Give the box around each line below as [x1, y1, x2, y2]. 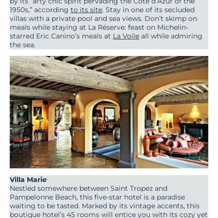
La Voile [113, 31, 139, 40]
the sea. [10, 40, 36, 49]
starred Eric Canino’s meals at [10, 31, 113, 40]
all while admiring [139, 31, 202, 40]
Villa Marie [10, 175, 47, 184]
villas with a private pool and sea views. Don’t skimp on [10, 14, 197, 23]
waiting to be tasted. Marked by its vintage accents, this [10, 201, 200, 210]
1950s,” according [10, 5, 71, 14]
